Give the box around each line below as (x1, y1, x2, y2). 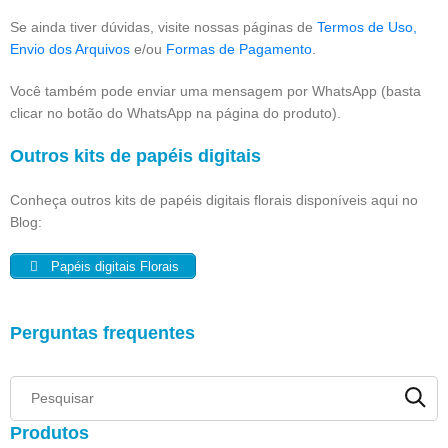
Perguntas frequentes (10, 322, 195, 343)
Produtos (10, 422, 89, 443)
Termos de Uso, (317, 19, 417, 36)
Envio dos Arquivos (10, 41, 130, 58)
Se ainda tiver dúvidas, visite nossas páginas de (10, 19, 317, 36)
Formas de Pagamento (166, 41, 312, 58)
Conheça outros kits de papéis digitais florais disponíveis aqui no (10, 192, 418, 209)
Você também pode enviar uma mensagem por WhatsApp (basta (10, 83, 421, 100)
